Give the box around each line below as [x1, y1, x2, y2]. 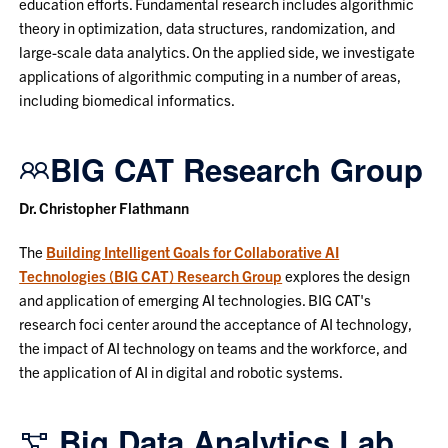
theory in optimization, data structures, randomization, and [19, 17, 396, 37]
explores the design [282, 265, 411, 285]
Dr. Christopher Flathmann [19, 197, 190, 217]
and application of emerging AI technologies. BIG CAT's [19, 289, 372, 309]
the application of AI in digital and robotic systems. [19, 361, 344, 381]
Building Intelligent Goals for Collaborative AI [46, 241, 340, 261]
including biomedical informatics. [19, 89, 236, 109]
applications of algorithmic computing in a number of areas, [19, 65, 402, 85]
